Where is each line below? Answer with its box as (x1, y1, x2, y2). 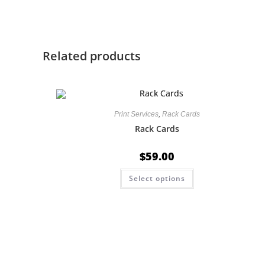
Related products (43, 48, 141, 64)
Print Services (114, 110, 159, 119)
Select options (128, 173, 185, 184)
